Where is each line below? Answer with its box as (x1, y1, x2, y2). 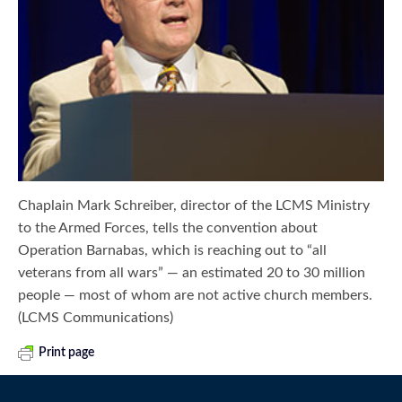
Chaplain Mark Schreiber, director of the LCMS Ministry (18, 197, 371, 213)
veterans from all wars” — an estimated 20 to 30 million (18, 265, 366, 280)
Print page (39, 345, 94, 359)
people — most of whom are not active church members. (18, 287, 373, 302)
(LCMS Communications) (18, 310, 174, 325)
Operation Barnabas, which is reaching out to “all (18, 242, 328, 258)
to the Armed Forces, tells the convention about (18, 220, 319, 235)
